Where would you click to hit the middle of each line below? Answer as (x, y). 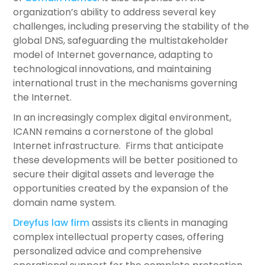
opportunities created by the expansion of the (121, 189)
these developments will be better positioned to (126, 160)
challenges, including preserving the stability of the (131, 27)
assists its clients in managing (159, 223)
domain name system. (65, 203)
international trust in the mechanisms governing (125, 83)
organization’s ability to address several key (115, 12)
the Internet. (43, 98)
